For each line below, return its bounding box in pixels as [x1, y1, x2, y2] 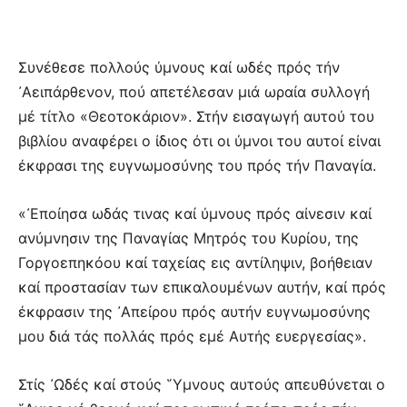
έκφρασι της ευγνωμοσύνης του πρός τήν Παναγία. [18, 155, 376, 174]
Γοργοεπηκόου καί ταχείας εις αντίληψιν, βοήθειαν [18, 253, 372, 272]
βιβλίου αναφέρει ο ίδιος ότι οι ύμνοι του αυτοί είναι [18, 131, 381, 150]
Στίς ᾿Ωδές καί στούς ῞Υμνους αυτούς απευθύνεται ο [18, 374, 385, 393]
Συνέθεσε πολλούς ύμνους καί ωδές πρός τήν [18, 57, 340, 76]
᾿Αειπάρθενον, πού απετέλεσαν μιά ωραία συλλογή [18, 82, 370, 101]
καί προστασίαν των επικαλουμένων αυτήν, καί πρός [18, 277, 386, 296]
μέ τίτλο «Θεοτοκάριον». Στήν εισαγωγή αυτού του [18, 106, 374, 125]
